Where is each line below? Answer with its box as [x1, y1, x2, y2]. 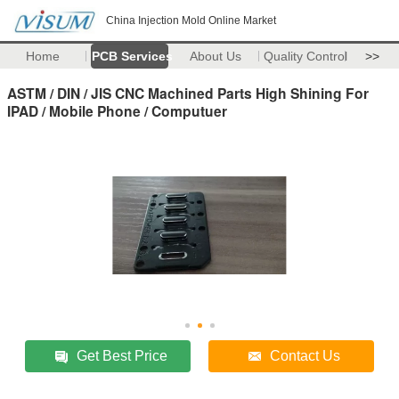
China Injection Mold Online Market [106, 14, 276, 27]
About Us [190, 49, 242, 63]
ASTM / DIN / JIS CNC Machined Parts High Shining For [7, 82, 369, 103]
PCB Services [91, 49, 173, 63]
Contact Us [270, 347, 341, 363]
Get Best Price [77, 347, 168, 363]
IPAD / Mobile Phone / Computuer [7, 100, 227, 121]
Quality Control [263, 49, 347, 63]
